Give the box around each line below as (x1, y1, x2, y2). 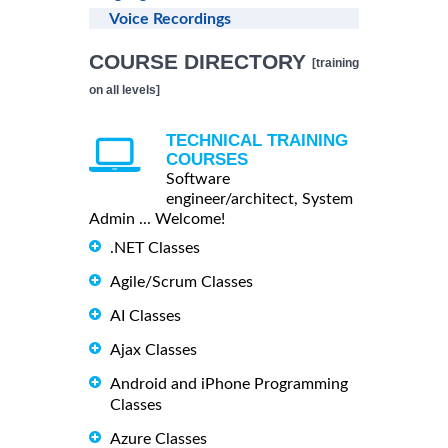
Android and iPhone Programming (110, 375, 348, 392)
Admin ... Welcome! (89, 211, 225, 228)
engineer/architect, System (166, 191, 353, 208)
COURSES (166, 150, 248, 170)
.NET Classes (110, 240, 200, 257)
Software (166, 171, 230, 188)
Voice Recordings (109, 11, 231, 28)
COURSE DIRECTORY (89, 50, 312, 74)
